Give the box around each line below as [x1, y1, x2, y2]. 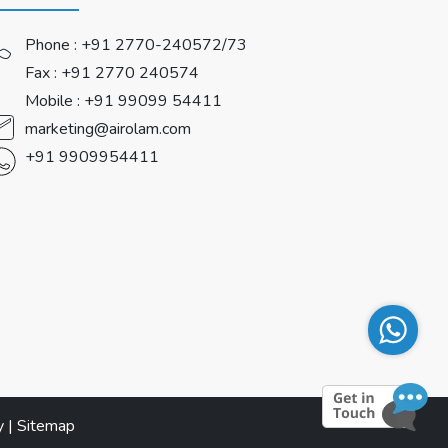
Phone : [25, 34, 81, 56]
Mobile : [25, 90, 84, 112]
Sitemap [17, 415, 75, 437]
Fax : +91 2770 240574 [25, 62, 199, 84]
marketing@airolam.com [25, 118, 191, 140]
